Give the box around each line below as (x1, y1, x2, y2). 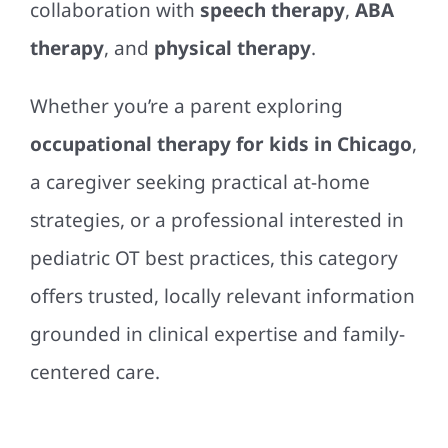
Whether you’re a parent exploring (30, 93, 343, 119)
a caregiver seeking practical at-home (30, 169, 370, 195)
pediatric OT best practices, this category (30, 245, 398, 271)
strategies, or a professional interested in (30, 207, 404, 233)
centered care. (30, 359, 160, 385)
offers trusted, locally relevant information (30, 283, 415, 309)
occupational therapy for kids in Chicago (30, 131, 412, 157)
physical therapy (154, 35, 311, 61)
